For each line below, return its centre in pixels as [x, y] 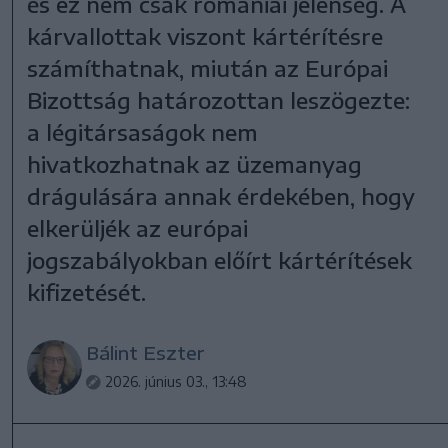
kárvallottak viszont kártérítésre [205, 35]
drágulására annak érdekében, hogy [221, 195]
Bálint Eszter [146, 352]
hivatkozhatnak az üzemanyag [195, 163]
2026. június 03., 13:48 [176, 381]
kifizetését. [87, 291]
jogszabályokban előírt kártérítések [220, 259]
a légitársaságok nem [143, 131]
